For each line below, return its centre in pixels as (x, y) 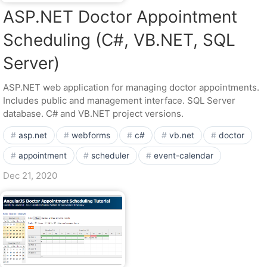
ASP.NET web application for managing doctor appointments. (131, 87)
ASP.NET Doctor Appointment (120, 17)
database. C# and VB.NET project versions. (93, 114)
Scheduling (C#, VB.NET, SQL (119, 40)
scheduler (110, 156)
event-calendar (184, 156)
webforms (91, 135)
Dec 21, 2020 (30, 176)
